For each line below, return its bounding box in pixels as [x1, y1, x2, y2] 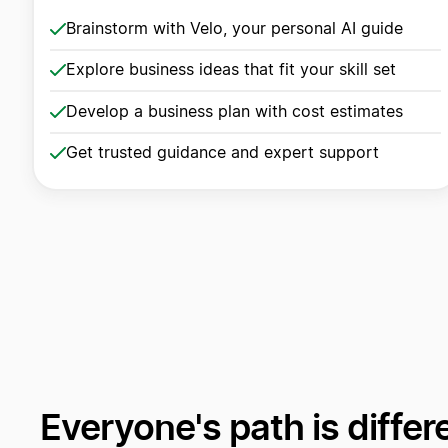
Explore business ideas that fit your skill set [65, 62, 396, 78]
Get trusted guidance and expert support [65, 145, 379, 161]
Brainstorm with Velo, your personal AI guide [65, 20, 403, 37]
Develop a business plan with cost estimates [65, 103, 403, 120]
